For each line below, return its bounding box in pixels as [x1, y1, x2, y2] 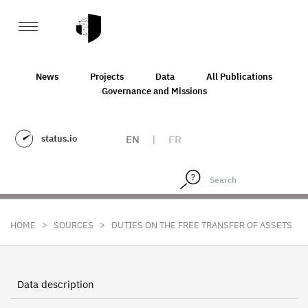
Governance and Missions [101, 85, 207, 97]
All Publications [206, 70, 272, 82]
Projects [90, 70, 124, 82]
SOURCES [54, 219, 93, 231]
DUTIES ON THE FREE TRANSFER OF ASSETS [111, 219, 292, 231]
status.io [41, 133, 77, 144]
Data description [17, 278, 94, 291]
